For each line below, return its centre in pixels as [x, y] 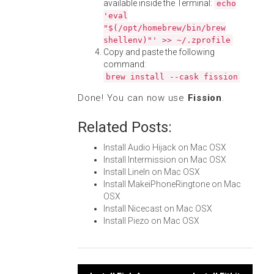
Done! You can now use [133, 98]
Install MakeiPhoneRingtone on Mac [172, 184]
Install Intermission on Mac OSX [165, 160]
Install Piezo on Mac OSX [151, 221]
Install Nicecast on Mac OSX [158, 209]
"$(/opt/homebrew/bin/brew [165, 28]
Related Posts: [125, 127]
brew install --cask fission [172, 77]
